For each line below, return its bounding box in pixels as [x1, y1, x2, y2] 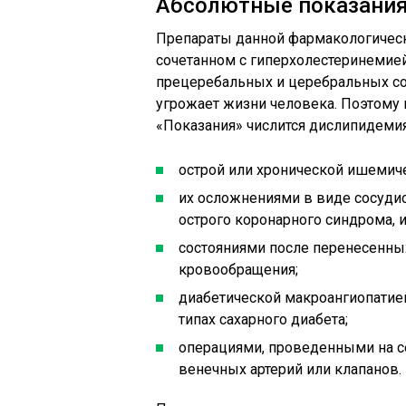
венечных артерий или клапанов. [179, 361, 401, 378]
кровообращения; [179, 261, 298, 278]
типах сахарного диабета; [179, 311, 348, 328]
